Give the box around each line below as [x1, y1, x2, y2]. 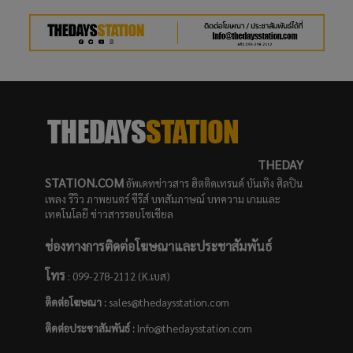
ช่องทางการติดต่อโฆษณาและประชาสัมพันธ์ [44, 238, 272, 255]
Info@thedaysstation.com [136, 321, 252, 335]
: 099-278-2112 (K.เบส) [65, 269, 170, 283]
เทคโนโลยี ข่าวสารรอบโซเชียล [44, 207, 173, 221]
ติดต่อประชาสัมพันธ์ [44, 321, 130, 335]
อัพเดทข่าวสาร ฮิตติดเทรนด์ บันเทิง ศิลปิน [123, 176, 303, 191]
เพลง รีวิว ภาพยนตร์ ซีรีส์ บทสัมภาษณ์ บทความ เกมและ [44, 192, 281, 206]
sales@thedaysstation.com [106, 295, 229, 310]
